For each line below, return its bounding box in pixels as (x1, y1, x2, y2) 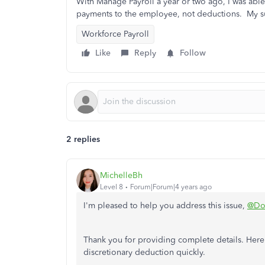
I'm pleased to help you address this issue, (83, 201, 247, 211)
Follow (180, 48, 206, 58)
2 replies (66, 134, 100, 144)
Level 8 (100, 182, 123, 191)
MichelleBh (100, 170, 143, 180)
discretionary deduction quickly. (83, 247, 208, 257)
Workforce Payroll (82, 29, 149, 39)
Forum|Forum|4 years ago (130, 182, 212, 191)
